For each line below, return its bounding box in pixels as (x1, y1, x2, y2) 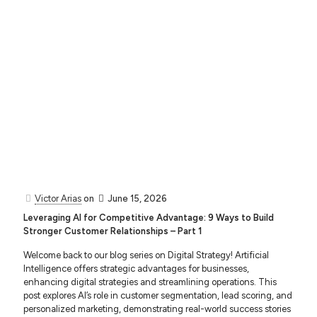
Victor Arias (35, 192, 81, 204)
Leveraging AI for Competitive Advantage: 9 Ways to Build (23, 212, 274, 223)
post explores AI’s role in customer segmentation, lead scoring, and (23, 289, 292, 301)
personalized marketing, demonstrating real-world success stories (23, 303, 291, 314)
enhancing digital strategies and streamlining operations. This (23, 276, 277, 287)
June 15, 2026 (108, 192, 167, 204)
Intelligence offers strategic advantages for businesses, (23, 263, 249, 274)
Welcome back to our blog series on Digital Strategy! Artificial (23, 249, 269, 260)
